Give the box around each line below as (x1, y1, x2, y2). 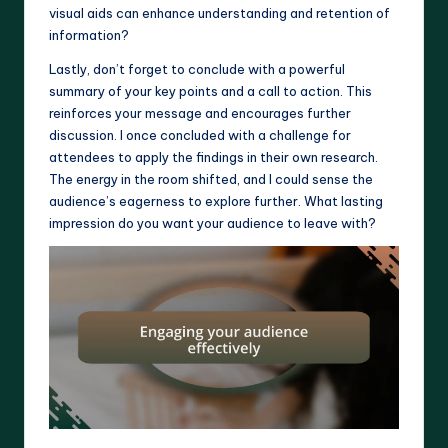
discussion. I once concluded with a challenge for (49, 126, 351, 143)
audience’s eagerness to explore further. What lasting (49, 192, 383, 209)
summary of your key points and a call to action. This (49, 82, 372, 99)
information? (49, 26, 129, 43)
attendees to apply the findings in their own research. (49, 148, 378, 165)
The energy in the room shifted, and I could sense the (49, 170, 373, 187)
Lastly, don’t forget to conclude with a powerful (49, 60, 345, 77)
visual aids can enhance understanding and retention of (49, 4, 390, 21)
